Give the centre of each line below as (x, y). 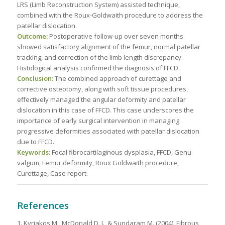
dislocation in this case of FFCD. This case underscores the (105, 110)
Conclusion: (35, 79)
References (43, 205)
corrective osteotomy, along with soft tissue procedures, (102, 89)
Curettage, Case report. (52, 174)
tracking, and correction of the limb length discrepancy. (100, 58)
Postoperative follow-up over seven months (115, 36)
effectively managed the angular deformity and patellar (101, 100)
